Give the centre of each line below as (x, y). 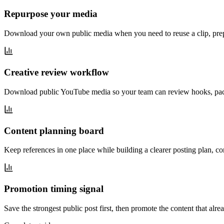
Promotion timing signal (54, 189)
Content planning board (54, 130)
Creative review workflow (56, 72)
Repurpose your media (51, 14)
